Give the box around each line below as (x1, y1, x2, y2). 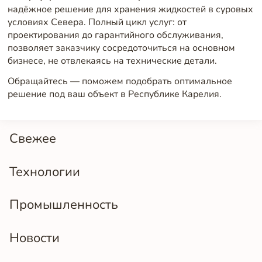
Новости (9, 228, 60, 247)
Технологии (9, 162, 80, 181)
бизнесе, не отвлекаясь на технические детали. (7, 54, 217, 67)
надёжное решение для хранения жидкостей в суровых (7, 2, 253, 16)
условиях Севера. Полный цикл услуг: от (7, 15, 187, 29)
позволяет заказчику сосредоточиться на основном (7, 41, 235, 54)
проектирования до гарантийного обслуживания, (7, 28, 223, 42)
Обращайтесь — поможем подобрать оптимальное (7, 75, 232, 88)
